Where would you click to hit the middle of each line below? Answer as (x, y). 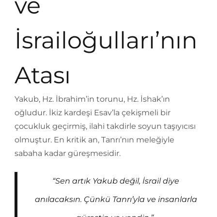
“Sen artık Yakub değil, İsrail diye (116, 181)
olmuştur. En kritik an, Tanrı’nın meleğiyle (94, 140)
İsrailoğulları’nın (106, 40)
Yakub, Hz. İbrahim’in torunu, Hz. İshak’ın (92, 99)
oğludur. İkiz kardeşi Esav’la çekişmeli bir (93, 113)
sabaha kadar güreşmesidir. (68, 153)
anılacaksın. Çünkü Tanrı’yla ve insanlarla (116, 199)
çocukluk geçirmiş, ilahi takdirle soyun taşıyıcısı (105, 126)
